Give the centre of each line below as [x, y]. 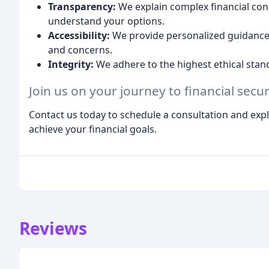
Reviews [53, 228]
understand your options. [106, 21]
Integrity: [71, 64]
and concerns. [80, 50]
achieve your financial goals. [93, 129]
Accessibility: [79, 35]
